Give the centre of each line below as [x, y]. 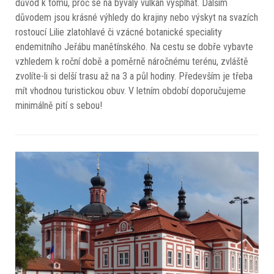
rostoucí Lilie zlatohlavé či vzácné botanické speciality [119, 32]
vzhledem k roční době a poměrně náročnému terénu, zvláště [132, 62]
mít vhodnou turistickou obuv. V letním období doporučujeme [131, 91]
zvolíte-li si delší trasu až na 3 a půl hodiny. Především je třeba [134, 76]
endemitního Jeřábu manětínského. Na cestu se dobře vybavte [134, 47]
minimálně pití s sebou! [59, 106]
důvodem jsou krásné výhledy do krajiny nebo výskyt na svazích [137, 18]
